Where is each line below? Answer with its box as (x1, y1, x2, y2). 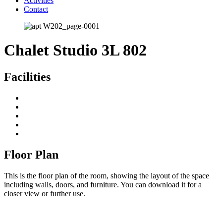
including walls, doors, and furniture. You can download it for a (4, 180, 202, 189)
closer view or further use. (4, 189, 85, 198)
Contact (24, 5, 48, 13)
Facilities (4, 70, 51, 83)
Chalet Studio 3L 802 (4, 41, 147, 59)
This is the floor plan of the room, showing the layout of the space (4, 171, 209, 180)
